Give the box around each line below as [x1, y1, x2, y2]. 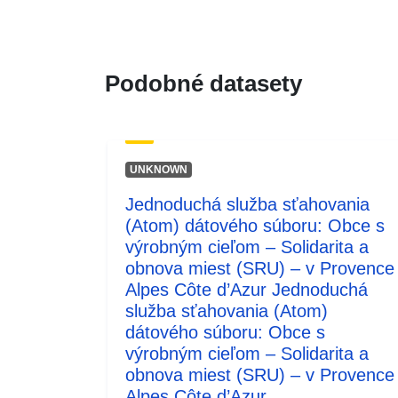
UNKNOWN [129, 163, 187, 176]
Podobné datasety [105, 69, 302, 97]
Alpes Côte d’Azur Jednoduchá [125, 279, 368, 299]
